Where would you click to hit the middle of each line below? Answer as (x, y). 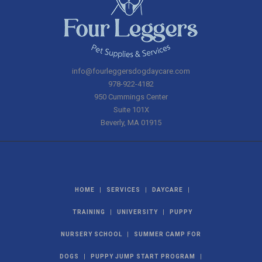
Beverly (112, 123)
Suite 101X (131, 110)
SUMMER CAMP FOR (168, 234)
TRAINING (89, 212)
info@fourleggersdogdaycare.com (131, 71)
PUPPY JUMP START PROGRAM (143, 256)
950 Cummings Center (131, 97)
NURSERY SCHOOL (92, 234)
